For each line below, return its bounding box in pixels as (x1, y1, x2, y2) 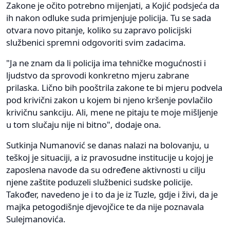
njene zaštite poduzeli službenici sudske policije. (6, 176, 193, 188)
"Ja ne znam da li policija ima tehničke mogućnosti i (6, 56, 206, 69)
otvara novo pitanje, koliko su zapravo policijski (6, 24, 191, 36)
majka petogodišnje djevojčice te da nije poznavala (6, 200, 204, 213)
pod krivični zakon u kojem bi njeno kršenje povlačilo (6, 93, 213, 106)
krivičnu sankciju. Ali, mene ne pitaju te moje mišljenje (6, 106, 218, 118)
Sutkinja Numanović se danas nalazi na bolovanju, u (6, 139, 209, 151)
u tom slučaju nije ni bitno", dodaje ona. (6, 118, 161, 130)
